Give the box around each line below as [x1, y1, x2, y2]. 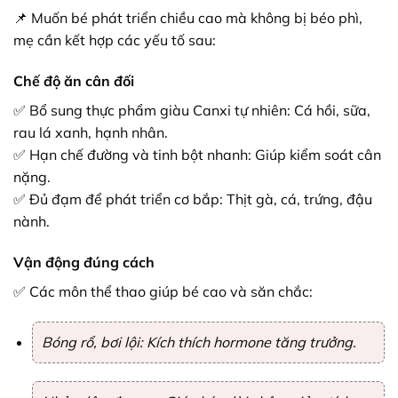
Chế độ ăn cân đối [13, 72, 134, 91]
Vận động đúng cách [13, 252, 155, 271]
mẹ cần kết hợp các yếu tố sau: [13, 31, 216, 50]
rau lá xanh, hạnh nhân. [13, 123, 168, 142]
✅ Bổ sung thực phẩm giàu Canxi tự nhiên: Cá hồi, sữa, [13, 101, 370, 120]
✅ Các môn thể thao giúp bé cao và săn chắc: [13, 282, 313, 300]
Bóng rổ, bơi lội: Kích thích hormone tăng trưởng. [41, 332, 356, 351]
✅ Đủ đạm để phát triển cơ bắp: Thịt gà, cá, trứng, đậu [13, 190, 372, 209]
